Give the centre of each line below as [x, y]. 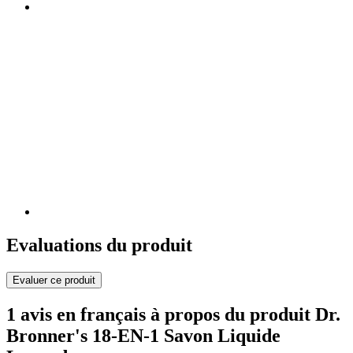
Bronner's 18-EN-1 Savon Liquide [143, 335]
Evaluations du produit [99, 245]
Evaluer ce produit [54, 280]
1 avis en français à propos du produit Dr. [173, 314]
